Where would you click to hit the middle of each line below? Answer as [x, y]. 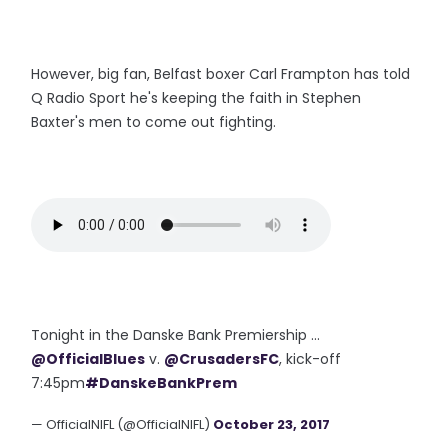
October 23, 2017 [272, 424]
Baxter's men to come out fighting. [154, 122]
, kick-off [310, 359]
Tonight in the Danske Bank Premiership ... [176, 335]
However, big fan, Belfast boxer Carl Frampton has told [221, 74]
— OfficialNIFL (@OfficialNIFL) [122, 424]
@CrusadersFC [222, 359]
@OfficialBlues [88, 359]
